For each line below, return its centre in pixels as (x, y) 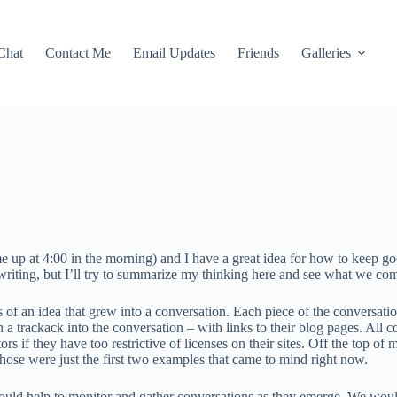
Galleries (326, 53)
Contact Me (78, 53)
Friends (258, 53)
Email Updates (174, 53)
